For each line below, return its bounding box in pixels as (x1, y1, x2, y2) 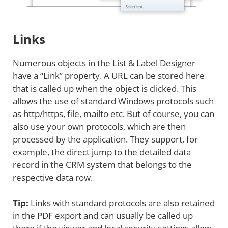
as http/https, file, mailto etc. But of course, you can (13, 107, 214, 120)
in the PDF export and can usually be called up (13, 210, 193, 222)
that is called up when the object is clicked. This (13, 82, 196, 94)
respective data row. (13, 171, 93, 183)
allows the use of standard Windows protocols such (13, 95, 214, 107)
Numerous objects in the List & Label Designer (13, 56, 195, 69)
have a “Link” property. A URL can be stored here (13, 69, 205, 81)
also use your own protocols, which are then (13, 120, 186, 132)
